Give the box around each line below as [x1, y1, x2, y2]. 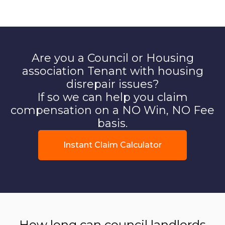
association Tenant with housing [22, 64, 203, 78]
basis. [97, 116, 128, 130]
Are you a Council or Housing [31, 51, 194, 65]
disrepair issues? [66, 77, 159, 91]
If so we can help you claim [37, 90, 188, 104]
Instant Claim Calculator [63, 140, 162, 150]
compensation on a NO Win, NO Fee [11, 103, 214, 117]
